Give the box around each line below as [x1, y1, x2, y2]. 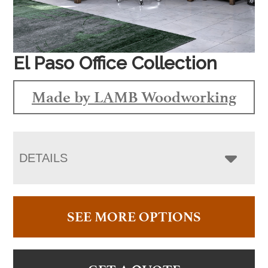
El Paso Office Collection [13, 52, 218, 74]
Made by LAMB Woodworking [32, 87, 236, 106]
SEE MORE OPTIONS [67, 208, 201, 225]
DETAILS [19, 151, 68, 165]
